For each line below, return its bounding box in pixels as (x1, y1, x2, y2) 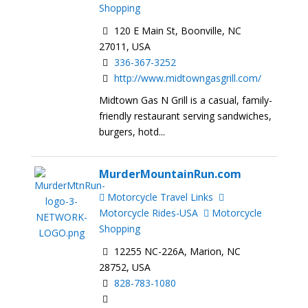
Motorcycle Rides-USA (99, 206, 199, 220)
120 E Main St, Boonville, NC (111, 23, 242, 37)
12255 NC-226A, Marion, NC (111, 245, 241, 258)
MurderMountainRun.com (99, 166, 242, 182)
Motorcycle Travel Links (104, 190, 214, 204)
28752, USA (99, 261, 151, 274)
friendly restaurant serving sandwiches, (99, 109, 272, 123)
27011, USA (99, 39, 151, 53)
